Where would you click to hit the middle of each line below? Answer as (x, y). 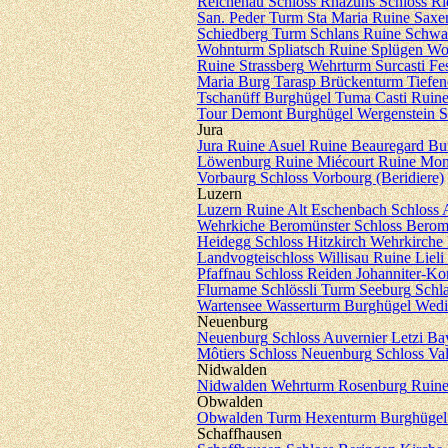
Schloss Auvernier (329, 337)
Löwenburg (234, 161)
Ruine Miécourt (324, 161)
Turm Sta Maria (318, 17)
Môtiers (221, 353)
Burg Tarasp (277, 81)
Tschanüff (228, 97)
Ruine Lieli (408, 257)
